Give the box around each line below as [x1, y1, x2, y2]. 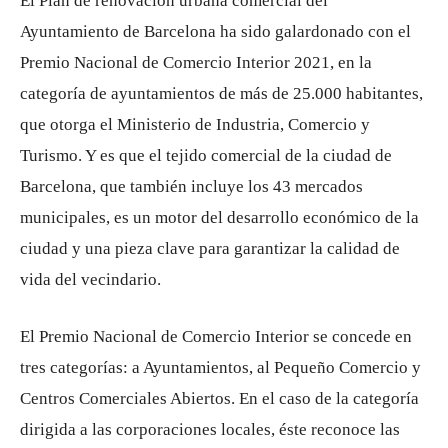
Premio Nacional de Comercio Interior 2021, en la [20, 53, 372, 73]
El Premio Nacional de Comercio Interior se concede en [20, 327, 412, 347]
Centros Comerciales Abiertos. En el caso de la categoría [20, 389, 419, 409]
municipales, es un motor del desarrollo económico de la [20, 208, 419, 228]
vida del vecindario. [20, 270, 161, 290]
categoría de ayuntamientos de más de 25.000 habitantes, [20, 84, 423, 104]
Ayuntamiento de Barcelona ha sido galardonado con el [20, 22, 411, 42]
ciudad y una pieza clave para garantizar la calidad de [20, 239, 400, 259]
